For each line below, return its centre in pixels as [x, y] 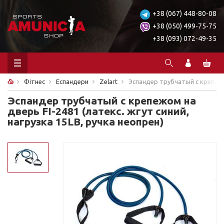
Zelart [108, 81]
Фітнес [34, 81]
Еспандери [72, 81]
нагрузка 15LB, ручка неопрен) [86, 121]
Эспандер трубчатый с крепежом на [102, 100]
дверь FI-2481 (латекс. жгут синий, [98, 111]
